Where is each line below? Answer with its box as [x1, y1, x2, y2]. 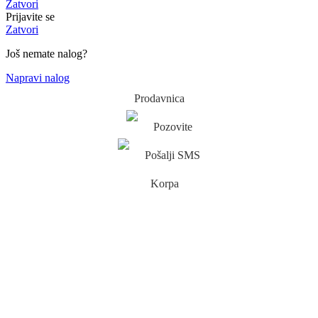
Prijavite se [6, 11, 55, 23]
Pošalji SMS [145, 149, 200, 162]
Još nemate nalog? [6, 48, 87, 60]
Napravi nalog [6, 72, 70, 84]
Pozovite [153, 121, 192, 133]
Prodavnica [133, 92, 185, 105]
